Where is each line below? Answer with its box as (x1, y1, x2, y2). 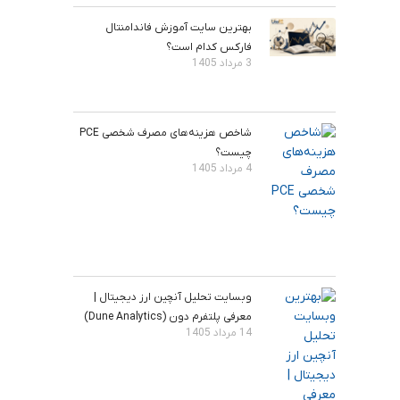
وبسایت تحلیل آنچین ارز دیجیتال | (94, 289, 253, 304)
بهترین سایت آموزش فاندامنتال (105, 21, 253, 36)
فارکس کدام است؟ (166, 40, 253, 55)
